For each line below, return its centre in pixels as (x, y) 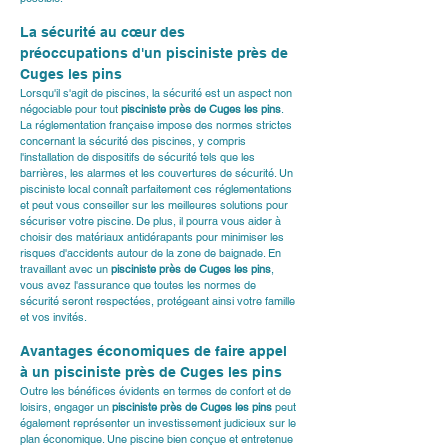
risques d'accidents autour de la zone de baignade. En (152, 253)
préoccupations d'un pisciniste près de (156, 53)
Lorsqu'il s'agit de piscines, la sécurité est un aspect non (157, 93)
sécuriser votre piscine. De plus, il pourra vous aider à (152, 221)
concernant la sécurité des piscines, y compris (134, 141)
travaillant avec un (65, 269)
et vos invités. (53, 317)
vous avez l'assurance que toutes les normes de (139, 285)
